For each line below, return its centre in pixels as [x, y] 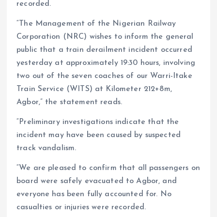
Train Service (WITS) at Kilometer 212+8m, [94, 89]
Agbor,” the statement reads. [70, 102]
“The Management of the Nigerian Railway [96, 23]
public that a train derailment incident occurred [104, 50]
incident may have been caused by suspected [99, 135]
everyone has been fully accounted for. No [94, 194]
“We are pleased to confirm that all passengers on [108, 168]
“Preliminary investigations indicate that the [98, 122]
